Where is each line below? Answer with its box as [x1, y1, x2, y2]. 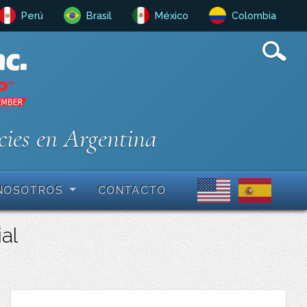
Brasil [86, 10, 112, 22]
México [155, 10, 188, 22]
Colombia [232, 10, 276, 22]
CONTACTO [97, 183, 167, 197]
